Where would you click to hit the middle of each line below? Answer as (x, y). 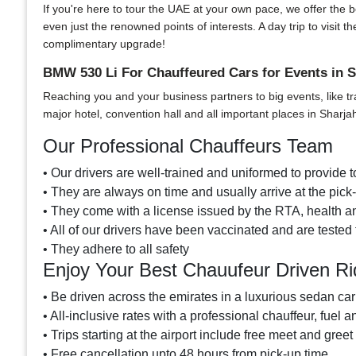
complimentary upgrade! (104, 44)
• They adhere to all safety (116, 249)
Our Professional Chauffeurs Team (188, 146)
